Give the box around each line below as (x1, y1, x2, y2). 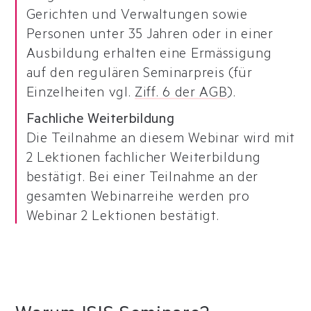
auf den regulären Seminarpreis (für (26, 67, 253, 83)
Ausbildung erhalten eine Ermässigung (26, 48, 272, 64)
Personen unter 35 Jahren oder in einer (26, 28, 274, 44)
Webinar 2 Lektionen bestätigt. (26, 210, 219, 226)
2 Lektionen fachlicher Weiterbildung (26, 152, 261, 168)
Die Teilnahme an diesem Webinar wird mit (26, 133, 296, 149)
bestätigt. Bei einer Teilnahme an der (26, 171, 259, 187)
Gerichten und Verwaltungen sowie (26, 9, 248, 25)
